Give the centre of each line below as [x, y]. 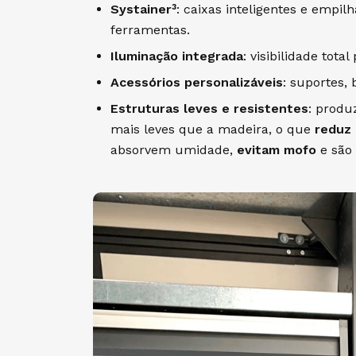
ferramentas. [150, 29]
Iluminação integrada [176, 56]
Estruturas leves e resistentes [209, 109]
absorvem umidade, [173, 150]
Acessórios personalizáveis [196, 83]
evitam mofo [276, 150]
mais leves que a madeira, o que [212, 130]
